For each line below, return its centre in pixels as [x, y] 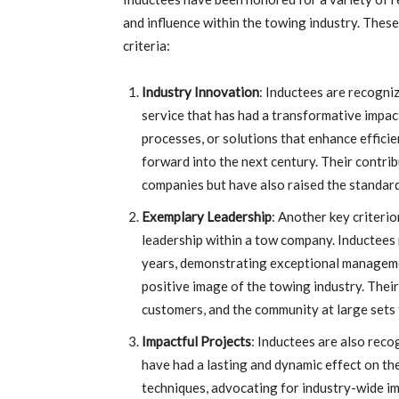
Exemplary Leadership [207, 216]
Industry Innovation [200, 92]
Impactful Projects [196, 341]
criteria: [147, 45]
